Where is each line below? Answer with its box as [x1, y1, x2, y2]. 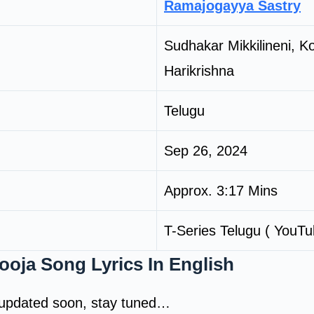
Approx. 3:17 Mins [164, 182, 278, 198]
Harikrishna [164, 62, 234, 78]
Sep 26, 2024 [164, 142, 247, 158]
